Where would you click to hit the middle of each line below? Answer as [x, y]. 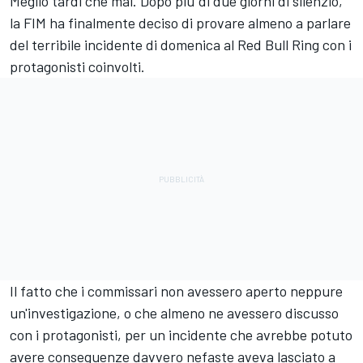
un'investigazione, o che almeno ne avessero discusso [174, 312]
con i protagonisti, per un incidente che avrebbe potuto [181, 334]
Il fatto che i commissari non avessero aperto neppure [176, 290]
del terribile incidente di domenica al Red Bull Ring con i [181, 44]
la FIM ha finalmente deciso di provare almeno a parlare [180, 22]
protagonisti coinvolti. [77, 66]
